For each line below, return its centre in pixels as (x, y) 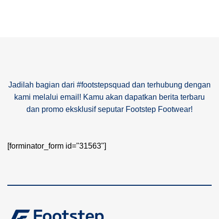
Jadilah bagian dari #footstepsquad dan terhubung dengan (109, 85)
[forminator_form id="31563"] (57, 146)
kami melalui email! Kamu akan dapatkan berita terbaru (109, 97)
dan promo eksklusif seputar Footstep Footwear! (109, 109)
